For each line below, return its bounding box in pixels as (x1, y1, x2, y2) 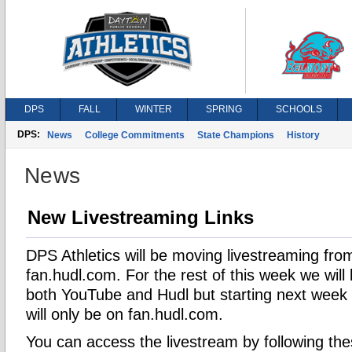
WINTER (135, 104, 172, 115)
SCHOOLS (276, 104, 322, 115)
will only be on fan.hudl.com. (26, 306, 233, 323)
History (287, 130, 320, 141)
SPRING (206, 104, 242, 115)
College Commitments (85, 130, 185, 141)
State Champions (197, 130, 274, 141)
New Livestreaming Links (27, 207, 254, 228)
